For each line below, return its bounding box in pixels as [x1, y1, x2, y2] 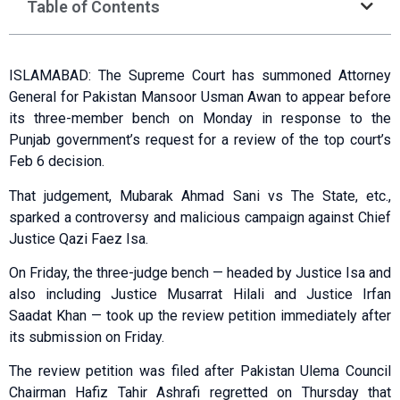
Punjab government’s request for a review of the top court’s [9, 131, 391, 149]
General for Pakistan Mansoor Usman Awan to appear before [9, 88, 391, 106]
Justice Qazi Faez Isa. [9, 229, 148, 247]
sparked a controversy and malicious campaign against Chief [9, 208, 391, 226]
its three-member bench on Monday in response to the [9, 110, 391, 128]
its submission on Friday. [9, 329, 164, 346]
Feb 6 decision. [9, 153, 104, 171]
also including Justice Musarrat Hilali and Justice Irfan [9, 286, 391, 304]
